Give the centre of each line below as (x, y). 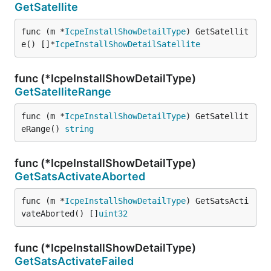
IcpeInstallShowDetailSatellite (128, 44)
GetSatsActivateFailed (74, 261)
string (79, 129)
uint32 (113, 214)
